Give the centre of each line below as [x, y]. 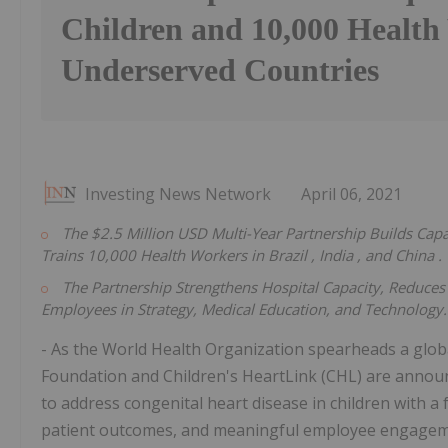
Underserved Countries [220, 70]
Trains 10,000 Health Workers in [154, 255]
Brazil [289, 255]
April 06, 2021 [351, 194]
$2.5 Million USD [151, 233]
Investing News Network [178, 194]
